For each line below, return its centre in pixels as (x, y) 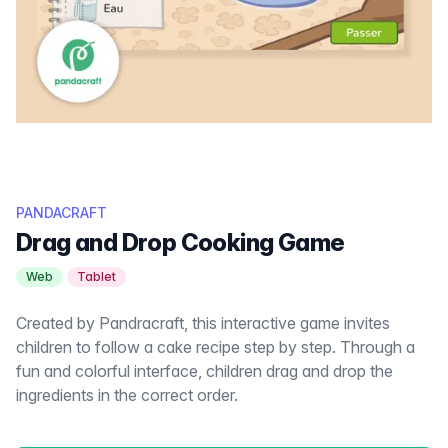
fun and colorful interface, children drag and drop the (204, 371)
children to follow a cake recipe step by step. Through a (215, 347)
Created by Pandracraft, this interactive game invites (203, 323)
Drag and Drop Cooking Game (180, 242)
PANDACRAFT (61, 212)
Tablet (96, 276)
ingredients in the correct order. (127, 395)
